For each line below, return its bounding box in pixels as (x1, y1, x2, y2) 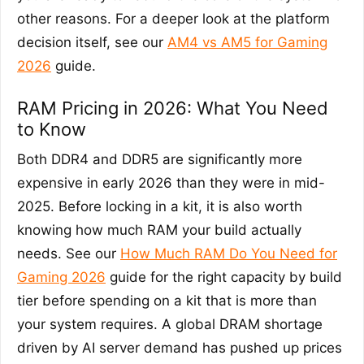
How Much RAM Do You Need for (120, 245, 337, 262)
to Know (17, 119, 86, 141)
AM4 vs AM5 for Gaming (167, 34, 327, 51)
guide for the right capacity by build (106, 269, 342, 286)
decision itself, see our (17, 34, 167, 51)
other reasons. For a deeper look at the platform (17, 11, 330, 28)
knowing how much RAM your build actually (17, 222, 301, 239)
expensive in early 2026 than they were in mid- (17, 175, 325, 192)
